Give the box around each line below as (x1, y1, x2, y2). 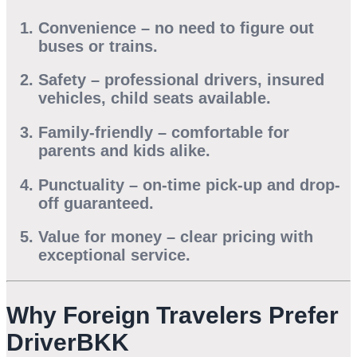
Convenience (38, 18, 136, 37)
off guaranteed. (38, 194, 154, 212)
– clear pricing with (162, 228, 313, 246)
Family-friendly (38, 124, 153, 141)
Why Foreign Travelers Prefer (6, 301, 339, 328)
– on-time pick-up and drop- (124, 175, 340, 194)
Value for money (38, 228, 162, 246)
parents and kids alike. (38, 142, 210, 159)
